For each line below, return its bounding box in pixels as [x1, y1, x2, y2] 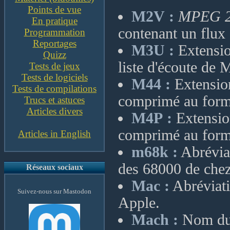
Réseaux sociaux [26, 163, 83, 171]
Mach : [131, 212, 178, 228]
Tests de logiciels [21, 72, 88, 83]
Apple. [118, 195, 160, 211]
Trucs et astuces [24, 94, 85, 105]
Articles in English [18, 128, 91, 139]
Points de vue [28, 4, 81, 15]
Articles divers [26, 106, 83, 117]
